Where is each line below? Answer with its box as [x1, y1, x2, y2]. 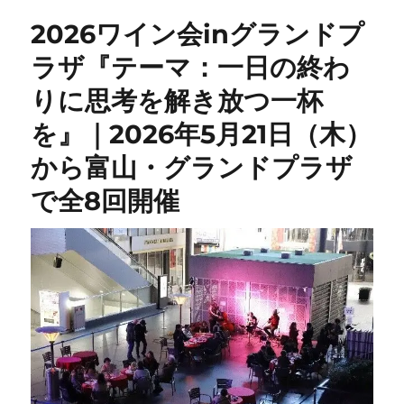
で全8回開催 [31, 185, 180, 217]
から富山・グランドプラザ [31, 151, 353, 184]
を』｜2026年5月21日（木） [31, 118, 372, 151]
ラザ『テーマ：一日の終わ [31, 51, 351, 84]
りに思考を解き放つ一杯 [31, 85, 324, 117]
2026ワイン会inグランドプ [31, 18, 365, 50]
